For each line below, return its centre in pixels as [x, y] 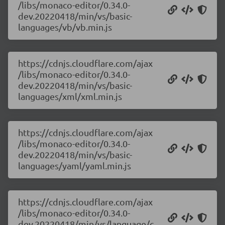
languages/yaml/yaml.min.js [75, 165]
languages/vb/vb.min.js [65, 27]
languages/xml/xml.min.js [70, 96]
